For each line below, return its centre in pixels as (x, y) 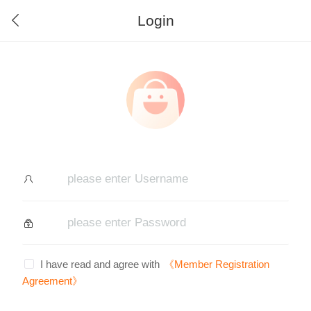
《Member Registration (216, 264)
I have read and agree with (100, 264)
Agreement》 (53, 281)
